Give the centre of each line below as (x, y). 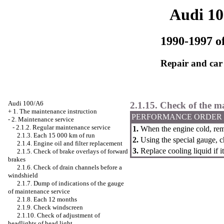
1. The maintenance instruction (55, 111)
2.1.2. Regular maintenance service (63, 127)
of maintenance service (39, 191)
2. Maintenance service (43, 119)
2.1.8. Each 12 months (47, 199)
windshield (23, 175)
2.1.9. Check (35, 207)
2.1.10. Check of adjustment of (58, 215)
